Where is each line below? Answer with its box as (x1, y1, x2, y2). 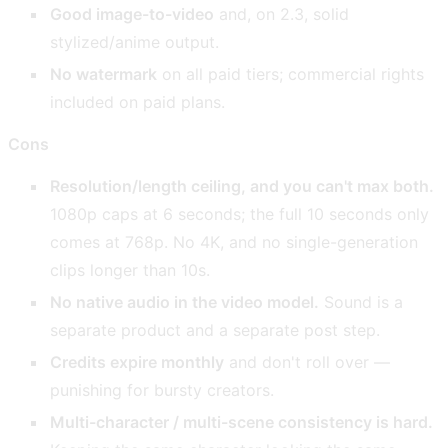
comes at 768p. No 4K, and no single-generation (50, 231, 419, 252)
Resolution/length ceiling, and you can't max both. (50, 175, 435, 196)
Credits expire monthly (50, 351, 225, 372)
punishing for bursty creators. (50, 379, 275, 400)
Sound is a (319, 291, 404, 312)
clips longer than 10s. (50, 259, 211, 280)
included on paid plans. (50, 91, 226, 112)
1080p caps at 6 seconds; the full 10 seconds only (50, 203, 430, 224)
